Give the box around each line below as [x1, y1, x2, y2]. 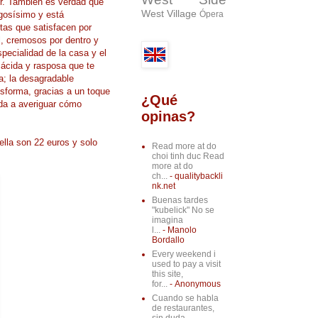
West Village [141, 8, 197, 20]
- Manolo [160, 225, 197, 236]
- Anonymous [167, 279, 221, 290]
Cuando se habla [151, 293, 219, 304]
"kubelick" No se [151, 205, 214, 216]
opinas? [141, 109, 195, 125]
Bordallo [151, 235, 185, 246]
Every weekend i [151, 249, 216, 260]
